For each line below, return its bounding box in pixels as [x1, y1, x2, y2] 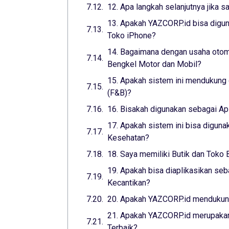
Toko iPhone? [107, 31, 156, 41]
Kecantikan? [107, 178, 150, 188]
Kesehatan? [107, 133, 149, 143]
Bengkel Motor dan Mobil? [107, 59, 201, 70]
